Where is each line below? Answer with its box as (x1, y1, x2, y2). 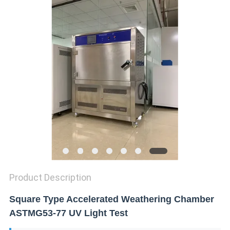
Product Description (9, 172, 91, 183)
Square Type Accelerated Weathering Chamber (9, 194, 214, 205)
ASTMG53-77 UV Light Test (9, 208, 128, 219)
